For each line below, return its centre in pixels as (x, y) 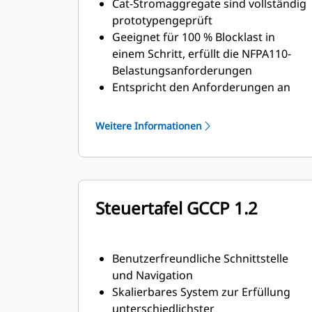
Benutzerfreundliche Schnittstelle (200, 258)
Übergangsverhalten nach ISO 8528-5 (211, 120)
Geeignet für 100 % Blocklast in (194, 37)
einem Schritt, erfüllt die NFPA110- (202, 54)
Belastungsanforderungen (182, 70)
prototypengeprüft (162, 20)
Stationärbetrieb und (167, 104)
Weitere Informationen (149, 126)
